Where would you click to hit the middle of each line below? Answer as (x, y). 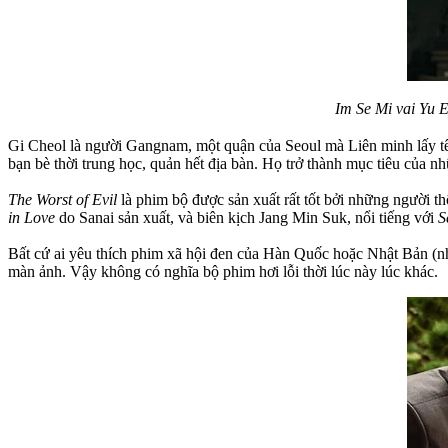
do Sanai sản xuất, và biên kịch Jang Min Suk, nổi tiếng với (246, 217)
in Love (31, 217)
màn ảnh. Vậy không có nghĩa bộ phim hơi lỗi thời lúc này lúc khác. (223, 271)
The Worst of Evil (64, 199)
